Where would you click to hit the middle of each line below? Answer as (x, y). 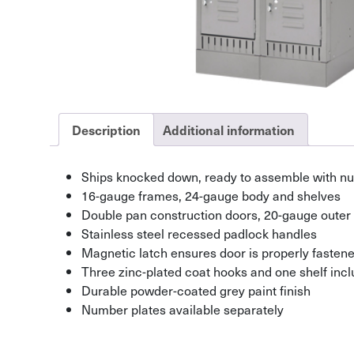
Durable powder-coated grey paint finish (196, 290)
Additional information (229, 129)
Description (106, 129)
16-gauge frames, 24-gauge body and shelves (211, 195)
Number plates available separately (183, 309)
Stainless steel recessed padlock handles (199, 233)
